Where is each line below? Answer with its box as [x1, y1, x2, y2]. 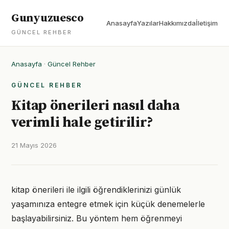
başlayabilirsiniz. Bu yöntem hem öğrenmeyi [11, 213, 182, 223]
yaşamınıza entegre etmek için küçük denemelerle [11, 199, 205, 209]
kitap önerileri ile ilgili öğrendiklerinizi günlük [11, 185, 181, 195]
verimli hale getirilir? [11, 113, 153, 131]
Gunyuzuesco [11, 11, 84, 25]
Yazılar [137, 19, 159, 27]
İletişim [196, 19, 218, 27]
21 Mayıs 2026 [11, 141, 57, 149]
